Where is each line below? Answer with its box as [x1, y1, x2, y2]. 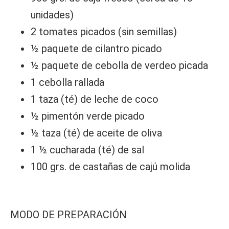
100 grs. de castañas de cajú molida [31, 161, 190, 173]
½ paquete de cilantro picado [31, 42, 162, 55]
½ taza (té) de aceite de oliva [31, 127, 162, 140]
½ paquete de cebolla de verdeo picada [31, 59, 208, 72]
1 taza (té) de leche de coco [31, 93, 158, 106]
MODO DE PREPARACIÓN [10, 209, 127, 221]
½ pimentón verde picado [31, 110, 145, 123]
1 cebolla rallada [31, 76, 104, 89]
